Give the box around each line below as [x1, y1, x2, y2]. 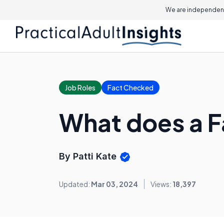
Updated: [59, 179, 91, 189]
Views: [150, 179, 172, 189]
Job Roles [65, 83, 95, 92]
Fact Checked [107, 83, 153, 92]
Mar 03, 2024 [91, 179, 138, 189]
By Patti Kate [59, 151, 119, 161]
